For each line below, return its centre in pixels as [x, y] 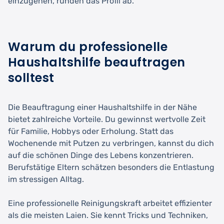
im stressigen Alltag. [46, 179]
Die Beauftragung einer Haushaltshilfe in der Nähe [102, 107]
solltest [31, 77]
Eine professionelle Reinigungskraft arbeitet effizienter [110, 203]
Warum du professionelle [88, 46]
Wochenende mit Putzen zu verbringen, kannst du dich [111, 143]
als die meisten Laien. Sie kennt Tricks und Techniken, [108, 215]
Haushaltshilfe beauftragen [97, 62]
